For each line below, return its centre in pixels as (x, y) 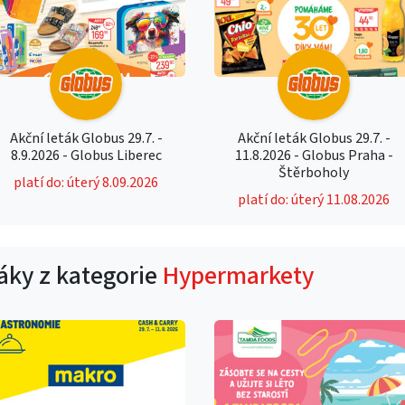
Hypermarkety (238, 275)
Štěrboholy (314, 172)
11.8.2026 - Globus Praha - (314, 155)
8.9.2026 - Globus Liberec (86, 155)
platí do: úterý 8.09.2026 (86, 182)
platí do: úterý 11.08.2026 (314, 199)
